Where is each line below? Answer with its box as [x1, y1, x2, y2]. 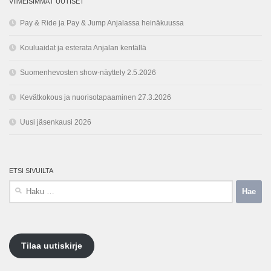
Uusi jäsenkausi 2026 [20, 117, 91, 126]
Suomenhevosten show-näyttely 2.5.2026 [20, 68, 156, 77]
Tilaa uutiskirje [21, 241, 83, 251]
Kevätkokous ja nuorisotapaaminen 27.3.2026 [20, 93, 171, 102]
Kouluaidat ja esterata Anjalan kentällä [20, 43, 146, 52]
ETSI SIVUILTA [9, 166, 53, 174]
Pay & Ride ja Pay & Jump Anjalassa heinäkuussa [20, 18, 184, 27]
